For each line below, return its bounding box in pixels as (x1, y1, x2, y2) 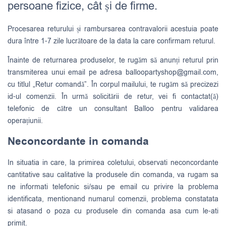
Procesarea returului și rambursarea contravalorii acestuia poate (8, 24, 218, 34)
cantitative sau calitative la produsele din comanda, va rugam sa (8, 169, 218, 180)
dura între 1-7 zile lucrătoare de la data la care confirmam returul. (8, 36, 215, 46)
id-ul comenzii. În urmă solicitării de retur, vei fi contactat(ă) (8, 91, 218, 101)
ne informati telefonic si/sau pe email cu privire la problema (8, 182, 218, 192)
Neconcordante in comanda (8, 134, 149, 149)
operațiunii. (8, 116, 43, 126)
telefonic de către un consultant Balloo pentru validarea (8, 103, 218, 114)
